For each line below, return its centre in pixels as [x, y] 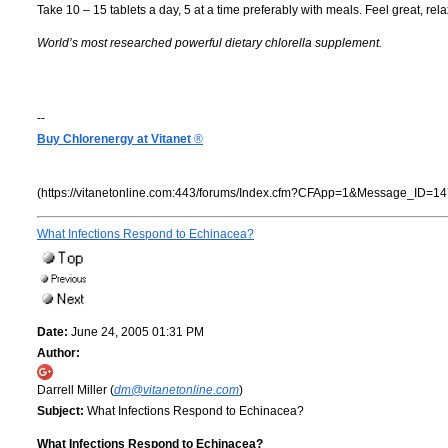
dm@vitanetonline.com [176, 389]
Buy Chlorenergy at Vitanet [114, 138]
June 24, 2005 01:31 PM [136, 331]
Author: [58, 352]
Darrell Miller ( [75, 389]
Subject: [60, 410]
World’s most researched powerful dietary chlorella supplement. [209, 42]
